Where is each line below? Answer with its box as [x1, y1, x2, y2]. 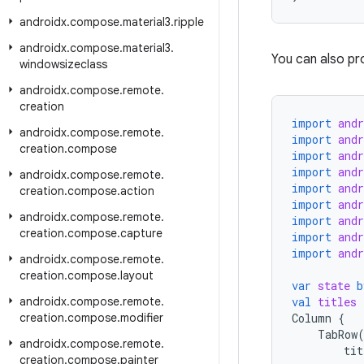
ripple [174, 15, 204, 29]
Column [292, 310, 331, 326]
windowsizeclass [19, 57, 107, 71]
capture [120, 226, 162, 240]
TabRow [318, 327, 357, 342]
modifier [120, 310, 163, 325]
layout [120, 268, 154, 283]
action [120, 184, 154, 198]
